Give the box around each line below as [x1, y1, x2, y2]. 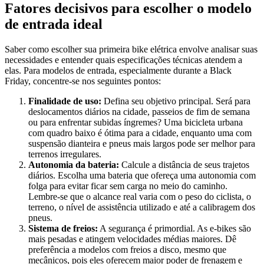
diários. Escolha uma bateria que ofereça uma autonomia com [28, 170, 256, 180]
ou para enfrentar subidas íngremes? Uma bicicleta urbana [28, 117, 243, 127]
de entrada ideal [5, 16, 103, 32]
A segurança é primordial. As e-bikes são [98, 223, 251, 233]
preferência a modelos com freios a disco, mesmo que [28, 244, 226, 255]
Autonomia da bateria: [28, 159, 119, 170]
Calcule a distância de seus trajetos [119, 159, 249, 170]
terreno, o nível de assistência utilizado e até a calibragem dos [28, 202, 255, 212]
